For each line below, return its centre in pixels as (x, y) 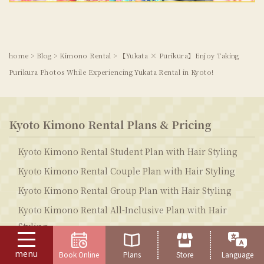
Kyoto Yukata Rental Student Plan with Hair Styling (125, 246)
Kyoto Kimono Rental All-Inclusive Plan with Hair (123, 210)
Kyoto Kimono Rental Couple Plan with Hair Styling (127, 171)
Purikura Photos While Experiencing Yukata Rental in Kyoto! (111, 72)
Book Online (79, 254)
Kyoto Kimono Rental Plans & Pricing (110, 125)
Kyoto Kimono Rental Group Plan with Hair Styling (125, 191)
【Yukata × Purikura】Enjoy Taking (179, 56)
